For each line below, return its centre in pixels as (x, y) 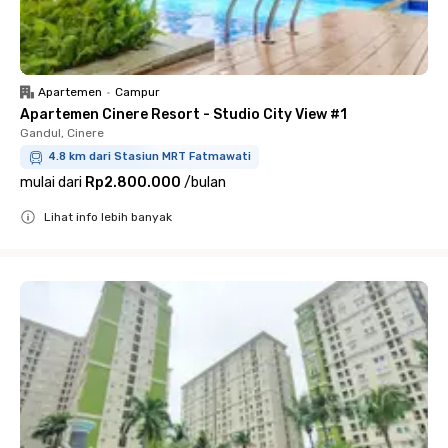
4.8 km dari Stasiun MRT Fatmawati (149, 156)
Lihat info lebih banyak (108, 217)
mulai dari (51, 182)
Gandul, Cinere (62, 133)
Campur (137, 92)
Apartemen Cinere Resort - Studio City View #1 (183, 114)
